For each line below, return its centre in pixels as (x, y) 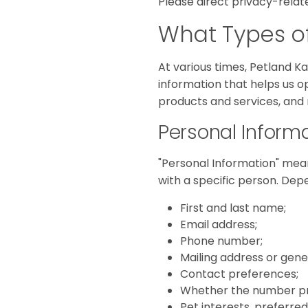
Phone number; (221, 241)
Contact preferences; (239, 274)
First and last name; (233, 208)
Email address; (219, 225)
